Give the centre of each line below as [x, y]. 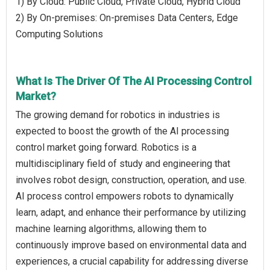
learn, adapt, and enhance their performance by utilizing [131, 212]
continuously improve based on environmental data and [131, 245]
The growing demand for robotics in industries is [118, 115]
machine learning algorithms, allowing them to [111, 228]
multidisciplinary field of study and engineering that [123, 163]
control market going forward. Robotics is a [106, 147]
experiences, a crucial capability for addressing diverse [132, 261]
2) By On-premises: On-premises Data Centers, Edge [127, 17]
